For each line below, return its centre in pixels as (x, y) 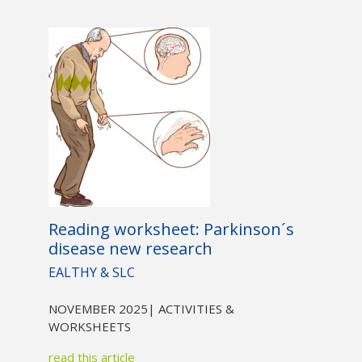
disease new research (130, 249)
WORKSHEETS (89, 327)
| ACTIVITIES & (191, 309)
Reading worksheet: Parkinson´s (171, 229)
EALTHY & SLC (91, 273)
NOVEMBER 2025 (98, 309)
